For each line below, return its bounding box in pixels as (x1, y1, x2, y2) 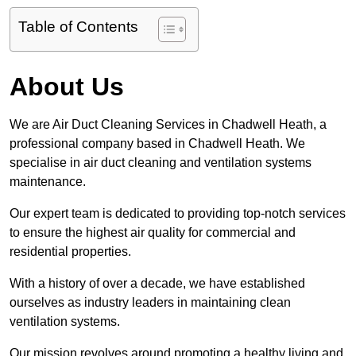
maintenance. (10, 175, 89, 189)
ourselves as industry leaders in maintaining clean (10, 296, 291, 310)
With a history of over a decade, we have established (10, 277, 305, 291)
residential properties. (10, 245, 131, 259)
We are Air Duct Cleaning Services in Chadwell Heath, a (10, 118, 327, 132)
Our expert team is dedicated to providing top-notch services (10, 207, 346, 221)
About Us (10, 72, 124, 102)
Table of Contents (18, 18, 138, 36)
